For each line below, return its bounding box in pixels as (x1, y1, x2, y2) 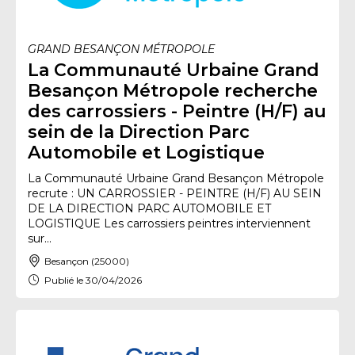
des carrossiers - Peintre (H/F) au (28, 101, 326, 122)
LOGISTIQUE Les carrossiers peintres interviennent (28, 216, 311, 231)
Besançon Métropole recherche (28, 80, 318, 101)
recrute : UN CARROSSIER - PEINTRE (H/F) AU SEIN (28, 186, 322, 200)
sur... (28, 231, 52, 246)
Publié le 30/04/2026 (44, 273, 142, 286)
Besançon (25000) (44, 254, 129, 267)
